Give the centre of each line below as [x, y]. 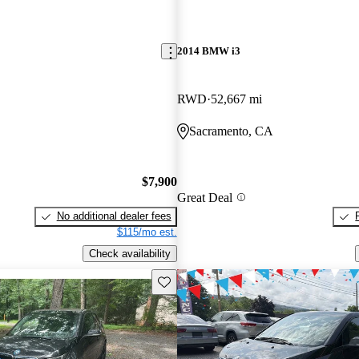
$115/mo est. [147, 232]
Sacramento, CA [231, 131]
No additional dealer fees [114, 216]
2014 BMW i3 [208, 51]
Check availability [129, 253]
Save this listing [194, 280]
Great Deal [204, 197]
